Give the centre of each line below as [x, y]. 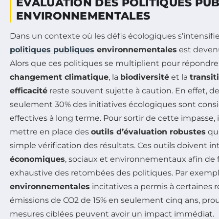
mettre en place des [50, 131]
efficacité [29, 90]
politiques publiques [52, 49]
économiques [37, 159]
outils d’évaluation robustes [148, 131]
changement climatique [59, 77]
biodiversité [145, 77]
